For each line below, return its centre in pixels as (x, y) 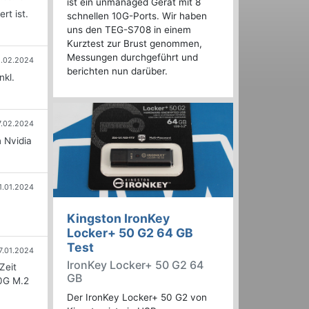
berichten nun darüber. (117, 71)
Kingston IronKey (118, 219)
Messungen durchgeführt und (132, 58)
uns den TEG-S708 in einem (129, 30)
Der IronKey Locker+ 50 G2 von (137, 298)
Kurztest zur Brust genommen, (134, 44)
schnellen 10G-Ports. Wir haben (137, 16)
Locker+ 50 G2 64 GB (130, 233)
